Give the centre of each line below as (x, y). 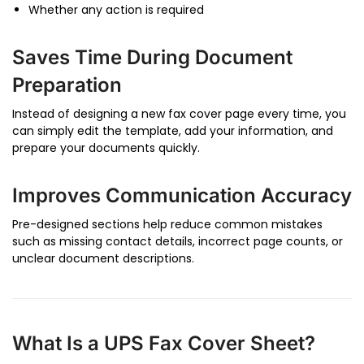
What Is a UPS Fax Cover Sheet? (164, 344)
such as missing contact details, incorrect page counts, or (178, 242)
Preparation (67, 85)
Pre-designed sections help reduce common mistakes (167, 225)
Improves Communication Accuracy (182, 196)
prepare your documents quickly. (106, 148)
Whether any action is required (116, 10)
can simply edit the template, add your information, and (173, 131)
